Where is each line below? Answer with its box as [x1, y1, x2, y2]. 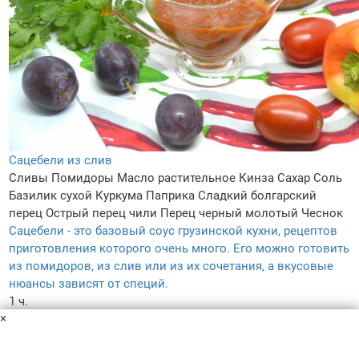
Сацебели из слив [9, 153, 112, 168]
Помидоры [51, 171, 114, 186]
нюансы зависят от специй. [9, 276, 168, 292]
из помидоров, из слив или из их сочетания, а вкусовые [9, 259, 333, 274]
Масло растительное [117, 171, 236, 186]
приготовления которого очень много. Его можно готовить [9, 241, 349, 256]
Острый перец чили [46, 206, 157, 221]
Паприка [146, 188, 195, 204]
